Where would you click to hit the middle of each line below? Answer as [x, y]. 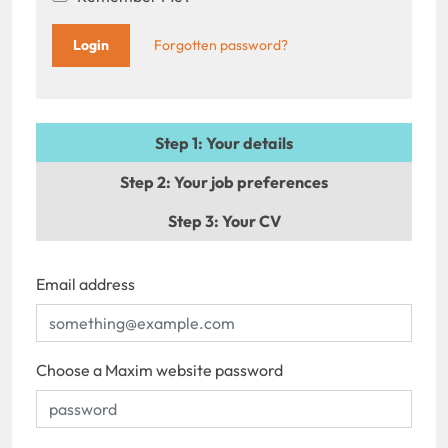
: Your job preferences [247, 181]
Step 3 [190, 220]
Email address [85, 283]
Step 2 [143, 181]
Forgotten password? [221, 44]
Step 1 [176, 142]
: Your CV [247, 220]
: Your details [245, 142]
